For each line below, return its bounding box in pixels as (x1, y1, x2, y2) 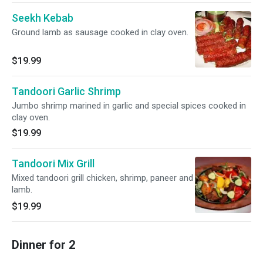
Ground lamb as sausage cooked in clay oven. (12, 27, 188, 38)
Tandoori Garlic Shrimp (12, 85, 121, 97)
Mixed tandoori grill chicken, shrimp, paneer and (12, 173, 193, 183)
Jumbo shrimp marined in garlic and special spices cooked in (12, 100, 246, 111)
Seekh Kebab (12, 12, 73, 24)
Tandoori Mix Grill (12, 157, 95, 170)
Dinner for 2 (12, 238, 75, 252)
